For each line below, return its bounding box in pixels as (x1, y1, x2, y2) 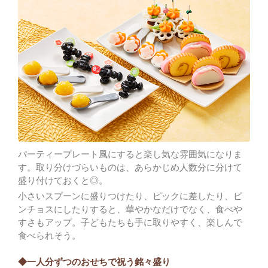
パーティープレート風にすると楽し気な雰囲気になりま (18, 149, 242, 160)
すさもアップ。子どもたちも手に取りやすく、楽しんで (18, 217, 242, 229)
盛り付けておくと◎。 (18, 175, 108, 187)
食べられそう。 (18, 230, 81, 242)
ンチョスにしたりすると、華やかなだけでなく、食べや (18, 204, 242, 215)
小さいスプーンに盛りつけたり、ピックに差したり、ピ (18, 191, 242, 202)
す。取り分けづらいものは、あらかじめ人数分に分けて (18, 162, 242, 173)
